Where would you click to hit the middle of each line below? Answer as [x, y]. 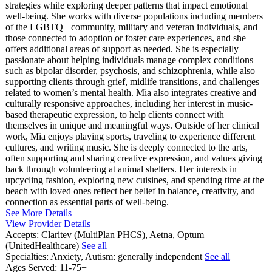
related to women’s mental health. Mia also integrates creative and [131, 92]
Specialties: [27, 256]
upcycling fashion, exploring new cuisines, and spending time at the [135, 180]
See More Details [39, 212]
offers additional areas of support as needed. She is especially [122, 49]
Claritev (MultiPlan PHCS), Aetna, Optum [123, 234]
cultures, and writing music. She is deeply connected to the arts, [127, 147]
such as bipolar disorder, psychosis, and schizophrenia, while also [130, 70]
